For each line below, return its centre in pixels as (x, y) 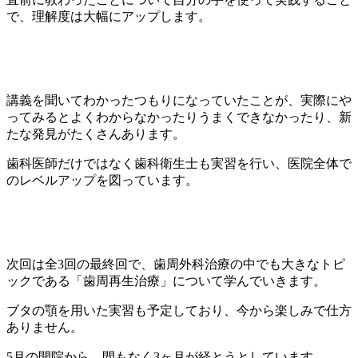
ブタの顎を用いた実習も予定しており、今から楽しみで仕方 (179, 311)
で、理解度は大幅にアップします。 (109, 17)
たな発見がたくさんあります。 (96, 134)
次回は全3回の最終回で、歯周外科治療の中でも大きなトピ (176, 265)
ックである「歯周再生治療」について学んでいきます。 (166, 281)
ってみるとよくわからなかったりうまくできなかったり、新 (179, 117)
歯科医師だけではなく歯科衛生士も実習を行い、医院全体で (179, 164)
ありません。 (45, 328)
